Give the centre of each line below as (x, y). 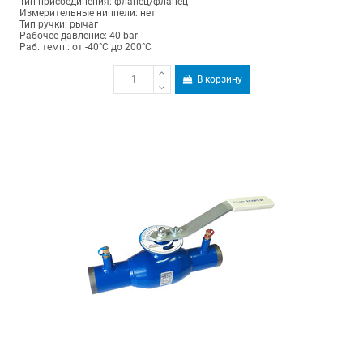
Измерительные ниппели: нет (87, 13)
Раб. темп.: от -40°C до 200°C (85, 47)
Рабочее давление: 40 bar (78, 35)
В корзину (220, 80)
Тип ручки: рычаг (58, 24)
